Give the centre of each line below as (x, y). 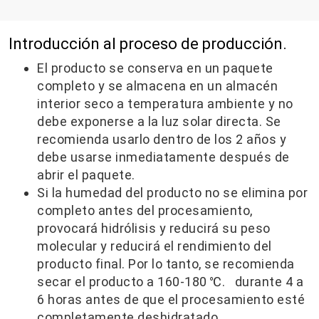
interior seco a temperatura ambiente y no (165, 103)
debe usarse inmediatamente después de (163, 157)
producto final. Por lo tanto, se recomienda (166, 263)
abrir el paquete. (86, 174)
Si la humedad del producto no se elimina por (172, 192)
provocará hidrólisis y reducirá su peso (154, 228)
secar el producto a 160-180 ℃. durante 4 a (170, 281)
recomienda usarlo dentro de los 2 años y (162, 139)
